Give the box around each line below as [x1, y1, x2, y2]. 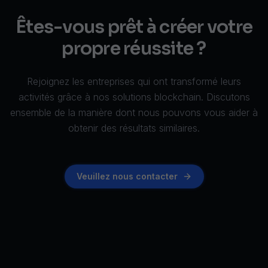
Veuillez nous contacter [76, 171, 178, 181]
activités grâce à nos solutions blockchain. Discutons [18, 91, 250, 103]
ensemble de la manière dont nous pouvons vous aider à [10, 106, 258, 118]
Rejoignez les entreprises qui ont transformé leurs [27, 75, 241, 87]
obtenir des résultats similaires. [68, 122, 200, 134]
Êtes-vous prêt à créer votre [16, 16, 252, 38]
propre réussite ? [62, 37, 206, 60]
